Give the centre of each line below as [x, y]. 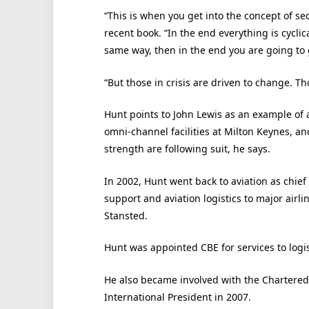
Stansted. [126, 215]
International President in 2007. [177, 297]
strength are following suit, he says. [187, 149]
